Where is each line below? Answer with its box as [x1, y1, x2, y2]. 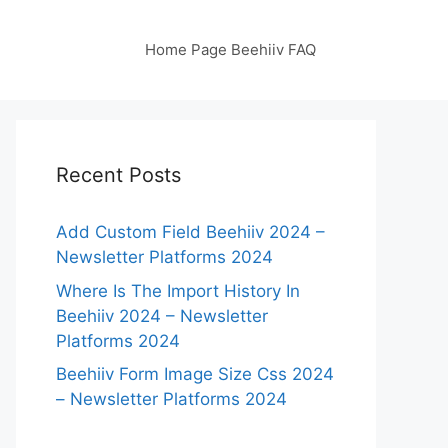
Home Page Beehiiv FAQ [145, 40, 316, 59]
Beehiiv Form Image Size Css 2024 [56, 364, 334, 384]
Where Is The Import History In [56, 280, 300, 301]
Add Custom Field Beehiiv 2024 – [56, 222, 325, 242]
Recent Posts [56, 163, 181, 187]
